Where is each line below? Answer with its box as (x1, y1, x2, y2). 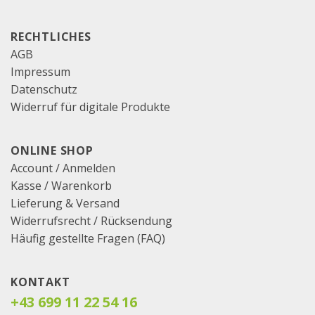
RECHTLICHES (11, 28, 91, 44)
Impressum (11, 63, 70, 79)
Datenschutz (11, 81, 77, 97)
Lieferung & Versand (11, 195, 120, 211)
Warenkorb (51, 177, 112, 193)
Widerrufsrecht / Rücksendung (11, 212, 172, 229)
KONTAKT (11, 274, 70, 290)
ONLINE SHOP (11, 142, 94, 158)
